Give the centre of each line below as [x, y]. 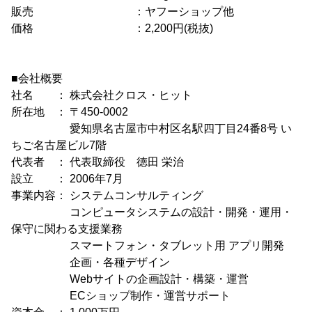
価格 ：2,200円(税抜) [112, 28]
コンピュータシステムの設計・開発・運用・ [152, 212]
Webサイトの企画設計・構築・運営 [130, 279]
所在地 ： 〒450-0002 [70, 111]
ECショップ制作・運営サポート [121, 295]
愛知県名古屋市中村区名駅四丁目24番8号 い [151, 128]
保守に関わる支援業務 [67, 228]
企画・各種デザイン [91, 262]
